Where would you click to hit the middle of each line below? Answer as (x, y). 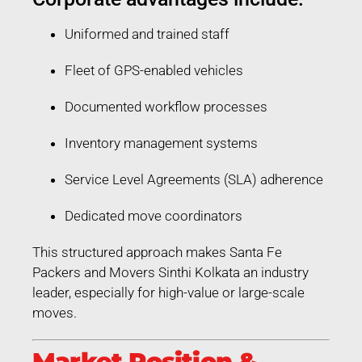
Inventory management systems (161, 143)
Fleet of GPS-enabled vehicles (154, 70)
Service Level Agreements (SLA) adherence (194, 179)
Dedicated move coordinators (154, 215)
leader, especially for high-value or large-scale (168, 292)
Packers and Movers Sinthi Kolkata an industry (170, 272)
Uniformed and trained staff (147, 34)
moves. (55, 312)
